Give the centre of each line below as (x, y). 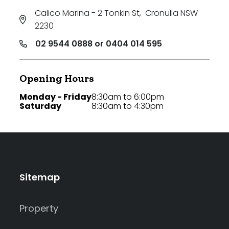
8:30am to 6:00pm (128, 97)
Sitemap (40, 177)
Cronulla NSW (171, 13)
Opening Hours (57, 78)
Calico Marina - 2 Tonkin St (87, 13)
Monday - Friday (55, 97)
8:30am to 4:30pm (128, 106)
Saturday (40, 106)
